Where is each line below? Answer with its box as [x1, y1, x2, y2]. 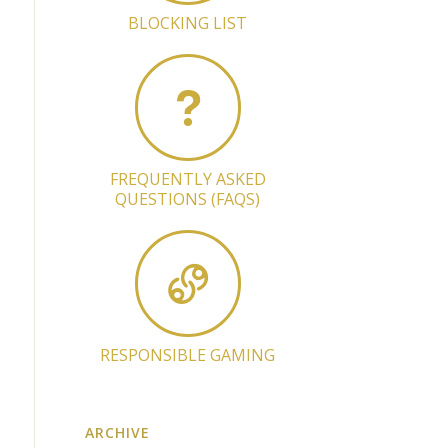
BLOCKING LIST [128, 12, 248, 35]
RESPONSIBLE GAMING [100, 344, 276, 367]
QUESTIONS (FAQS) [115, 188, 261, 211]
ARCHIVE [84, 423, 150, 443]
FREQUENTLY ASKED [109, 168, 266, 191]
